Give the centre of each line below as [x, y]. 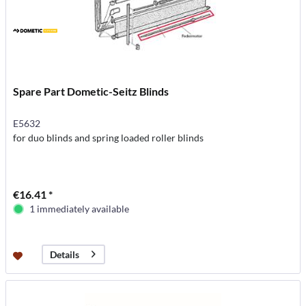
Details [65, 254]
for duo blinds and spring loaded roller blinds [109, 137]
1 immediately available [80, 208]
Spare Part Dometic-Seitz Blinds [91, 91]
